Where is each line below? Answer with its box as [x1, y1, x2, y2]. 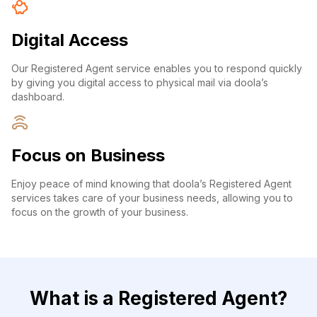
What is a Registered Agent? [30, 287, 287, 310]
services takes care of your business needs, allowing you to [11, 192, 293, 204]
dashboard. [11, 91, 64, 103]
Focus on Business [11, 145, 165, 166]
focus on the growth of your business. [11, 206, 188, 219]
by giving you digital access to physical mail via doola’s [11, 76, 268, 89]
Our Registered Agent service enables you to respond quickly [11, 62, 302, 75]
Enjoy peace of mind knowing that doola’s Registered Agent [11, 178, 292, 190]
